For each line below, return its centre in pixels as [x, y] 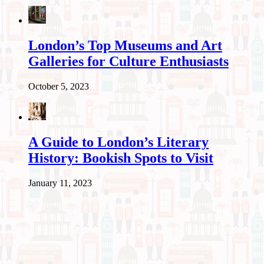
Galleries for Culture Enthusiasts [128, 62]
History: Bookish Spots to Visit [121, 158]
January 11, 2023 [60, 183]
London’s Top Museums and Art [125, 46]
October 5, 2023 [59, 86]
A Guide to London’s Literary [118, 142]
